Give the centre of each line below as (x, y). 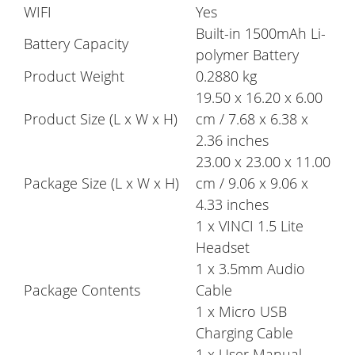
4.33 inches (232, 205)
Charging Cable (244, 333)
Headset (223, 248)
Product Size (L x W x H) (101, 119)
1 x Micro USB (241, 312)
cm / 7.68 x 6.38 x (252, 119)
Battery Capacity (76, 44)
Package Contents (82, 290)
